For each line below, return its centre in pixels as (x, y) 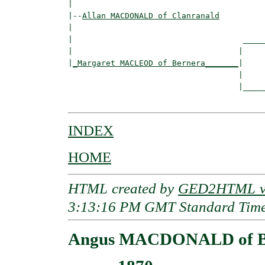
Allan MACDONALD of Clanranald (151, 15)
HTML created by (123, 188)
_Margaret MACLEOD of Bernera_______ (156, 63)
